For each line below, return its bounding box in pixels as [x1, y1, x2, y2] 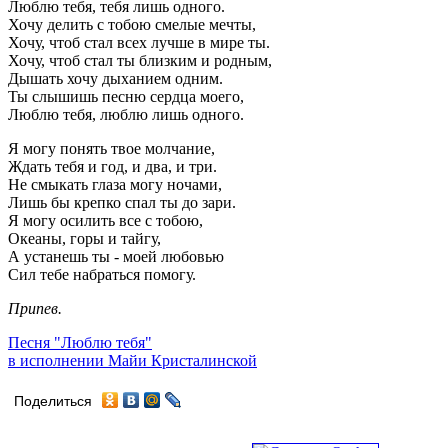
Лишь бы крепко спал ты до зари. [8, 193, 236, 211]
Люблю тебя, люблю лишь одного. [8, 105, 244, 123]
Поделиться [14, 393, 92, 409]
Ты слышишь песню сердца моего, [8, 87, 244, 105]
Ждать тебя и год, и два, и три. [8, 157, 217, 175]
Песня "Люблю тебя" [8, 333, 152, 351]
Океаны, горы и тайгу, [8, 229, 161, 247]
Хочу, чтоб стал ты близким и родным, [8, 51, 272, 69]
